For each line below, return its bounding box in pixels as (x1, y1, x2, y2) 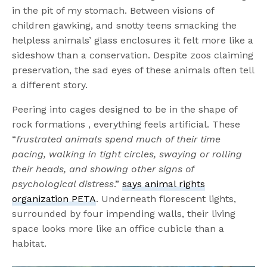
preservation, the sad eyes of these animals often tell (12, 64, 254, 76)
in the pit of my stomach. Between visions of (12, 4, 215, 16)
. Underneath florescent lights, (96, 193, 237, 204)
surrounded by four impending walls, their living (12, 207, 236, 219)
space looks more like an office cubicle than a (12, 222, 225, 234)
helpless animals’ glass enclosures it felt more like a (12, 34, 254, 46)
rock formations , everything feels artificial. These (12, 118, 241, 130)
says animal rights (122, 178, 206, 190)
